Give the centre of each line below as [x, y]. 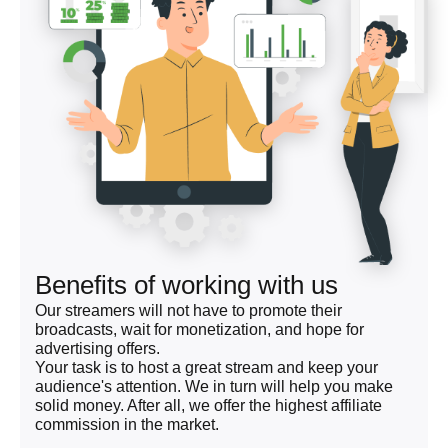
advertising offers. [97, 348]
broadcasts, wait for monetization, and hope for [199, 329]
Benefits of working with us [186, 284]
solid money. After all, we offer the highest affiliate [208, 405]
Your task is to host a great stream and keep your [206, 367]
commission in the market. [127, 424]
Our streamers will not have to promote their [188, 310]
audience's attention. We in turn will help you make [214, 386]
